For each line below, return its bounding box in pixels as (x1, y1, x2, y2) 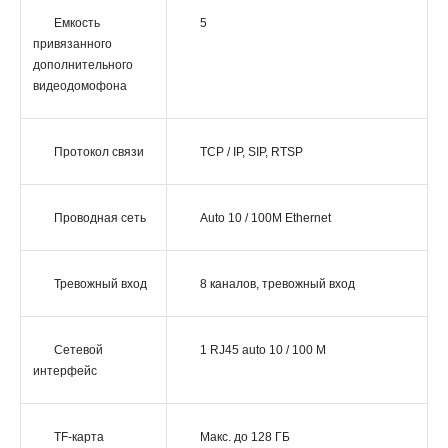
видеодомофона (33, 79, 127, 93)
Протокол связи (54, 145, 144, 159)
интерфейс (33, 364, 97, 378)
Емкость (54, 16, 100, 30)
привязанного (33, 37, 112, 51)
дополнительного (33, 58, 133, 72)
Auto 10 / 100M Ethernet (200, 211, 331, 225)
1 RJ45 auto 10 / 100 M (200, 343, 326, 357)
